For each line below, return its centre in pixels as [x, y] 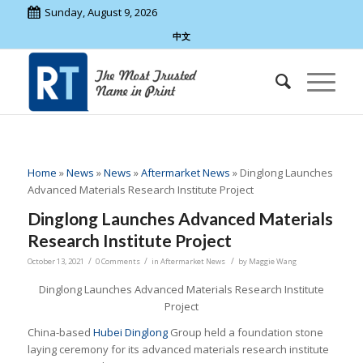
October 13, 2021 [56, 262]
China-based [60, 333]
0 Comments [117, 262]
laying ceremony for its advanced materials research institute [178, 350]
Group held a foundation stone [245, 333]
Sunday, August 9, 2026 [100, 12]
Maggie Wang [272, 262]
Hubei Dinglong [130, 333]
